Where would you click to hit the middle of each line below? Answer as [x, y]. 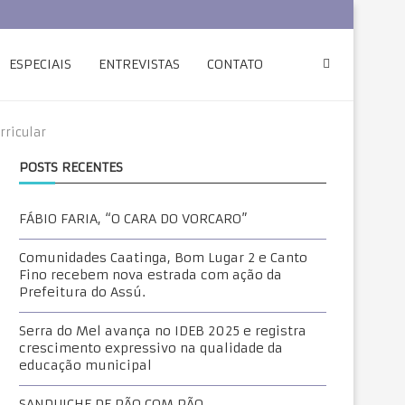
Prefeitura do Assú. [82, 292]
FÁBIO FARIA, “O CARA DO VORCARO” [133, 219]
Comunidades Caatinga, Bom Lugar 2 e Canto [163, 258]
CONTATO [235, 64]
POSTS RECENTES [71, 167]
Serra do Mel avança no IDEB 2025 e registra [163, 331]
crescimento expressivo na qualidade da [151, 348]
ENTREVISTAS [139, 64]
